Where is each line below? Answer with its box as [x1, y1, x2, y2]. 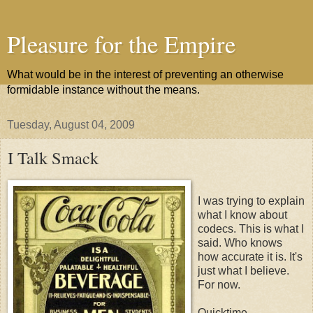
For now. [198, 278, 240, 291]
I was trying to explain [198, 194, 305, 207]
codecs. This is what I [198, 222, 304, 235]
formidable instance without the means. [7, 84, 200, 96]
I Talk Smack [8, 146, 99, 169]
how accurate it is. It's [198, 250, 303, 263]
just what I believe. [198, 264, 289, 277]
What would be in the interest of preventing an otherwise [7, 68, 284, 80]
